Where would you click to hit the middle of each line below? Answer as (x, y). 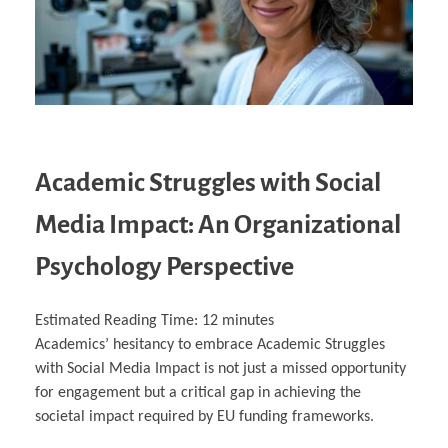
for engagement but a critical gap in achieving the (198, 393)
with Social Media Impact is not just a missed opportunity (220, 369)
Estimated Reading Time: (118, 321)
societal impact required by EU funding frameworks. (204, 417)
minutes (248, 321)
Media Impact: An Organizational (218, 225)
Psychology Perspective (164, 267)
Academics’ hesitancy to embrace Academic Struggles (210, 345)
